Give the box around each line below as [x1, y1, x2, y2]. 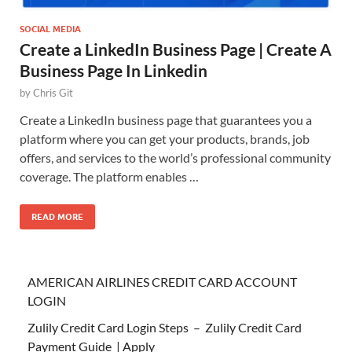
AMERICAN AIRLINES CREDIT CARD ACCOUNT [27, 274, 297, 290]
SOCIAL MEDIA [20, 24, 81, 35]
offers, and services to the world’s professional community [20, 150, 331, 166]
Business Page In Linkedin [20, 60, 207, 81]
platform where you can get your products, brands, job [20, 131, 310, 147]
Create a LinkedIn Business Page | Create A [20, 39, 332, 60]
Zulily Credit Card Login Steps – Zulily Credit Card [27, 320, 302, 335]
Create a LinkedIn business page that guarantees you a [20, 112, 312, 128]
